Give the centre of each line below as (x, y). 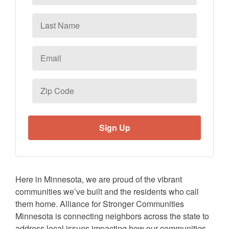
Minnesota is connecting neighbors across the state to (112, 216)
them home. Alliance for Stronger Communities (100, 203)
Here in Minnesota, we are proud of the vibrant (99, 179)
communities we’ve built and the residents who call (107, 191)
